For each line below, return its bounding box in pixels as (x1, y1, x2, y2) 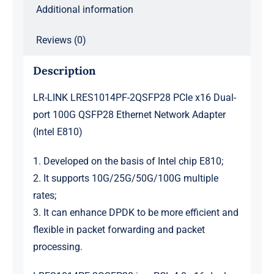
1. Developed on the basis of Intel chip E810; (32, 155, 223, 168)
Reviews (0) (35, 34, 86, 46)
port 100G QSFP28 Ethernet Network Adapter (32, 109, 226, 121)
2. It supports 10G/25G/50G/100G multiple (32, 172, 218, 185)
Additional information (35, 3, 133, 15)
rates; (32, 190, 56, 202)
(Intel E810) (32, 126, 83, 138)
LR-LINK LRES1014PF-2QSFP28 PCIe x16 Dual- (32, 92, 236, 104)
